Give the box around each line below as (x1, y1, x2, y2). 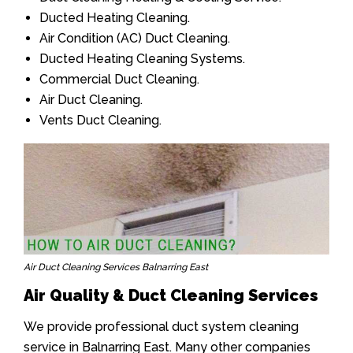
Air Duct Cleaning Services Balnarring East (24, 261, 208, 273)
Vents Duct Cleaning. (39, 113, 162, 128)
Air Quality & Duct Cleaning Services (24, 285, 318, 305)
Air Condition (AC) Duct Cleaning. (39, 31, 230, 46)
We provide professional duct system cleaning (24, 318, 299, 334)
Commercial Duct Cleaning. (39, 72, 199, 87)
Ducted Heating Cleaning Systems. (39, 51, 245, 67)
